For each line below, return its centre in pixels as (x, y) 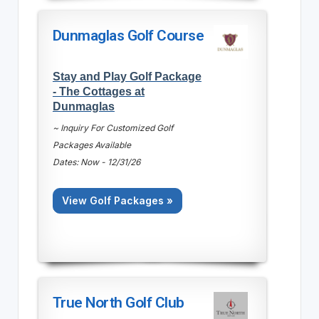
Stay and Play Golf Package (127, 76)
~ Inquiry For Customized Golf (113, 127)
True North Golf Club (118, 302)
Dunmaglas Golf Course (128, 35)
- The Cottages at (98, 91)
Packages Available (91, 145)
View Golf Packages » (117, 200)
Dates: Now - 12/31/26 (96, 162)
